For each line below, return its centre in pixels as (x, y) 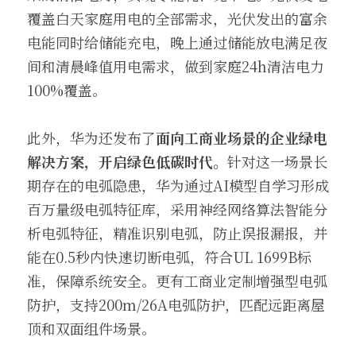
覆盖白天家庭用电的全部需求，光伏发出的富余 (177, 18)
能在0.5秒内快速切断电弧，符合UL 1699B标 (169, 257)
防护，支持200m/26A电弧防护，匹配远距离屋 (176, 304)
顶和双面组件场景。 (91, 328)
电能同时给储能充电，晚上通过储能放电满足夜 (177, 42)
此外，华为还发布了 (91, 137)
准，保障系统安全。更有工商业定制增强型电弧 (177, 281)
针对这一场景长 (277, 161)
